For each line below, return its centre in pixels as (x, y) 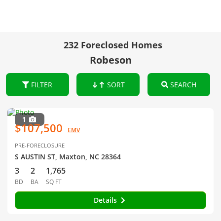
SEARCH (182, 85)
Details (106, 200)
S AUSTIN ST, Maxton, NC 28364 (68, 157)
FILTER (41, 85)
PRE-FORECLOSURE (40, 145)
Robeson (110, 60)
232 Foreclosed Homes (113, 45)
